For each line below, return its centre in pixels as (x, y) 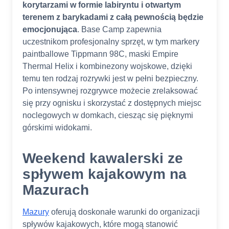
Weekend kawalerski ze (103, 158)
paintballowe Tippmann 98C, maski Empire (100, 54)
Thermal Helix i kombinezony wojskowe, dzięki (107, 66)
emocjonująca (50, 30)
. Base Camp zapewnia (119, 30)
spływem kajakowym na (105, 174)
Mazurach (56, 190)
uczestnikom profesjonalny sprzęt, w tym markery (111, 42)
